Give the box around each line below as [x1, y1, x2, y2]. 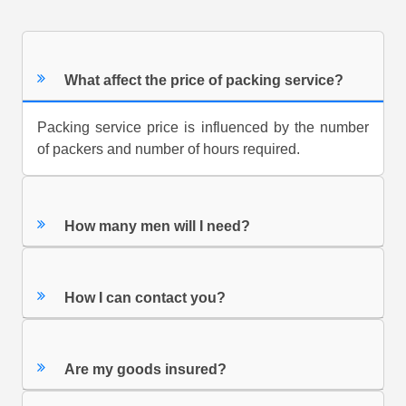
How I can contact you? [64, 289, 227, 305]
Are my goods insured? [64, 361, 227, 377]
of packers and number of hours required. [37, 141, 300, 158]
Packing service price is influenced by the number [37, 120, 369, 136]
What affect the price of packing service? [64, 72, 344, 89]
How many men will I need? [64, 218, 251, 235]
